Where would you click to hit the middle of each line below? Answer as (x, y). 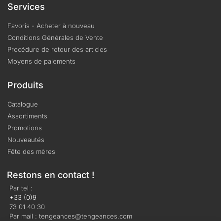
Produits (25, 85)
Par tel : (21, 188)
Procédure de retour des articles (57, 50)
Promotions (25, 128)
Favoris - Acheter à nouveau (51, 26)
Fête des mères (31, 152)
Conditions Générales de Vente (55, 38)
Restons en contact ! (51, 175)
